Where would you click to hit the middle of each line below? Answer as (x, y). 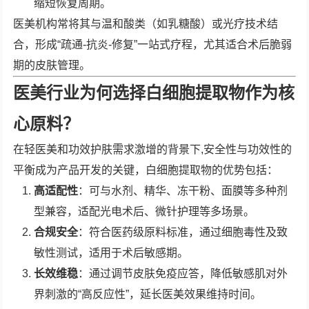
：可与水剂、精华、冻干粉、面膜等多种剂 (183, 191)
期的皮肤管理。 (52, 65)
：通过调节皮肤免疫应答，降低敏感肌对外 (183, 273)
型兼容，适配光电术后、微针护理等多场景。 (144, 211)
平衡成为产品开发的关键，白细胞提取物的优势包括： (146, 170)
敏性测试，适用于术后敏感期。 (111, 253)
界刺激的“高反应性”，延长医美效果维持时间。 (148, 294)
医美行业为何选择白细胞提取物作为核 (154, 93)
